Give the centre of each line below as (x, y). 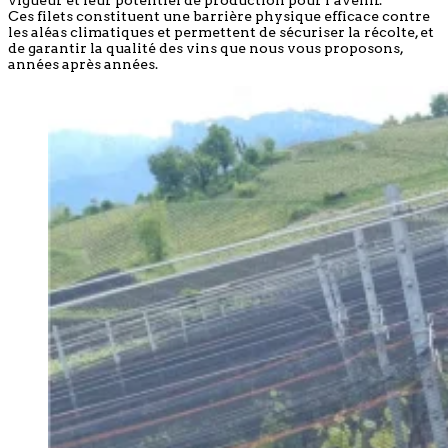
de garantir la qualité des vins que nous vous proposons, (205, 48)
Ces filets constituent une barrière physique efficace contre (219, 16)
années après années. (83, 64)
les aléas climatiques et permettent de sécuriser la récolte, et (221, 32)
